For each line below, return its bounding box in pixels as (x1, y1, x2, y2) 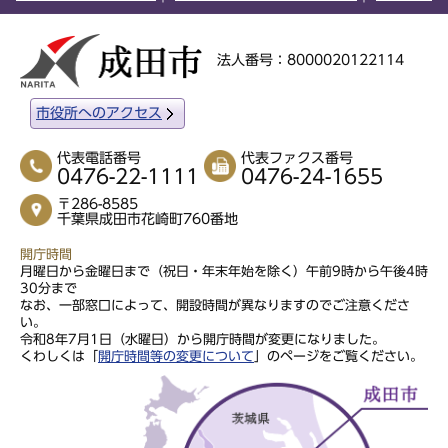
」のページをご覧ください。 (254, 349, 423, 363)
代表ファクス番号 (241, 150, 353, 165)
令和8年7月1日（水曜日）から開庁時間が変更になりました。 (20, 332, 385, 346)
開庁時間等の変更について (98, 349, 254, 363)
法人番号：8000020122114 (217, 52, 404, 67)
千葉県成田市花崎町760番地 (57, 211, 238, 226)
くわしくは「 (20, 349, 98, 363)
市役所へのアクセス (36, 105, 162, 120)
